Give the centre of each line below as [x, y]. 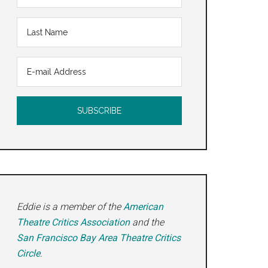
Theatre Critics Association [73, 222]
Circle [28, 253]
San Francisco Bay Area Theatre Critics [99, 238]
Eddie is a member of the [70, 207]
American [143, 207]
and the [147, 222]
